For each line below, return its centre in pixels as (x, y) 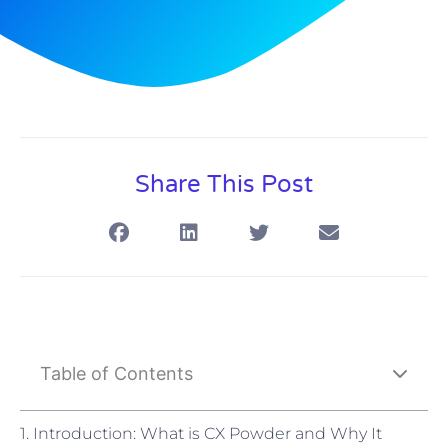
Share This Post (224, 184)
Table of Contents (116, 373)
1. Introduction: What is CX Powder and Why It (201, 433)
